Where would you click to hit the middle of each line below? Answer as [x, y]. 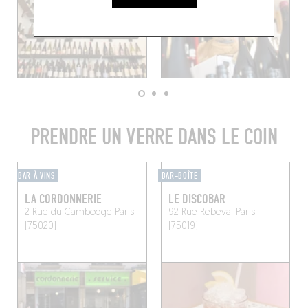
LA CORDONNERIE [63, 200]
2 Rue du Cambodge [68, 213]
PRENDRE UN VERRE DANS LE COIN [154, 137]
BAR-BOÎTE [179, 176]
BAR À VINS [36, 176]
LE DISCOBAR [197, 200]
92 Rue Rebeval [200, 213]
